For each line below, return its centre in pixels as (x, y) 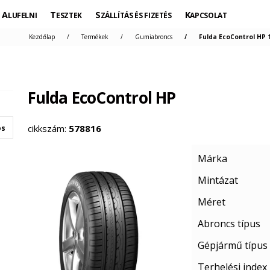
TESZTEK (69, 15)
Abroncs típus (229, 224)
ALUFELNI (22, 15)
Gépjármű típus (233, 245)
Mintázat (218, 180)
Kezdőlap (42, 37)
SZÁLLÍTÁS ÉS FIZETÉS (136, 15)
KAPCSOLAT (209, 15)
